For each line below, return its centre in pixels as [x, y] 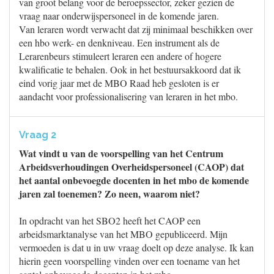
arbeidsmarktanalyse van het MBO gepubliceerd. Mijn [123, 234]
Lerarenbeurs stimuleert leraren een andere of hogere [120, 56]
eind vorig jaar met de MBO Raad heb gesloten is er [119, 83]
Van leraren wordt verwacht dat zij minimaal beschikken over [136, 29]
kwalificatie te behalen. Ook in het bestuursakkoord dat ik [130, 69]
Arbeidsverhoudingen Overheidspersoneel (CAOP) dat [131, 167]
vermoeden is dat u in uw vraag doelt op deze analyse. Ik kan [136, 247]
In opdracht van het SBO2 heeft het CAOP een [110, 220]
